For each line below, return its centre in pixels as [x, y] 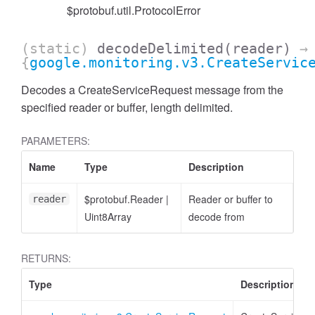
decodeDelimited [160, 49]
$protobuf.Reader [125, 199]
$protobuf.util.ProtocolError [134, 10]
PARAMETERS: [56, 141]
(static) [59, 49]
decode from [217, 217]
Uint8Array [108, 217]
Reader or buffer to [231, 199]
